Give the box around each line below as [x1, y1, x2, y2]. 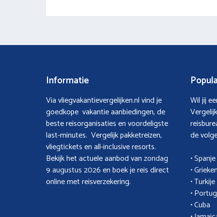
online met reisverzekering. [46, 175, 131, 188]
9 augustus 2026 [46, 163, 101, 177]
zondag [143, 152, 168, 165]
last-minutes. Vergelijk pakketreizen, [46, 128, 162, 142]
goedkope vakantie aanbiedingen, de [46, 105, 165, 119]
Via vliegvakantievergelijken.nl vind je [46, 93, 162, 107]
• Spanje [190, 152, 216, 165]
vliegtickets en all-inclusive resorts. [46, 140, 156, 154]
